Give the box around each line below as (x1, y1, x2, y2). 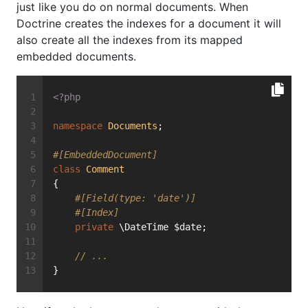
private (75, 221, 113, 233)
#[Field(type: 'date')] (75, 192, 196, 204)
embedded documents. (16, 49, 136, 64)
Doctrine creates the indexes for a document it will (16, 16, 281, 31)
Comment (86, 164, 124, 175)
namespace (53, 120, 102, 132)
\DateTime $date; (113, 221, 207, 233)
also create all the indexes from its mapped (16, 33, 243, 47)
